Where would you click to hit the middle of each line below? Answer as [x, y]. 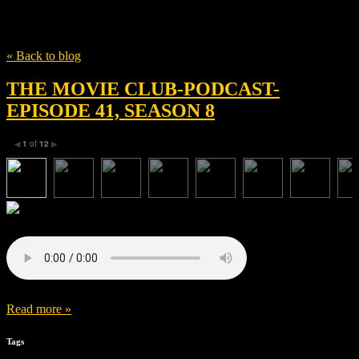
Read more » [39, 309]
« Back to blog [44, 55]
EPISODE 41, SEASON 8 [111, 111]
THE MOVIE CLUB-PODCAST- [143, 89]
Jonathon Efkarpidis [102, 24]
